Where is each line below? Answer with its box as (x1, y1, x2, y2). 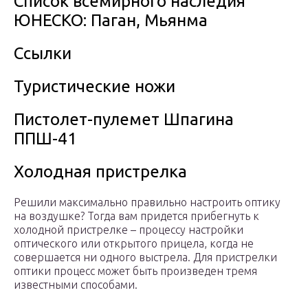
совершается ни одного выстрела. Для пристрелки (14, 251, 277, 264)
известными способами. (14, 278, 137, 291)
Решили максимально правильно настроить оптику (14, 196, 280, 209)
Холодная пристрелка (14, 162, 187, 181)
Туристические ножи (14, 77, 175, 96)
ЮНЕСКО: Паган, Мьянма (14, 11, 208, 30)
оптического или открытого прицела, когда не (14, 237, 254, 250)
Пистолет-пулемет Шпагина (14, 110, 234, 129)
